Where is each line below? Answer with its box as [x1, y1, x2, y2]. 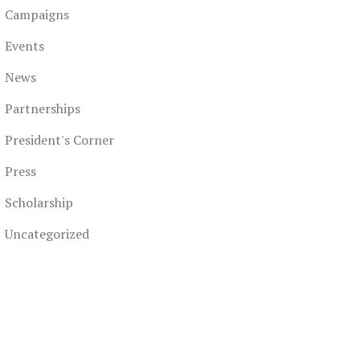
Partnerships [5, 100, 80, 118]
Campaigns [5, 6, 69, 24]
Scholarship [5, 194, 73, 212]
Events [5, 37, 44, 55]
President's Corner [5, 131, 114, 149]
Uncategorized [5, 225, 89, 243]
